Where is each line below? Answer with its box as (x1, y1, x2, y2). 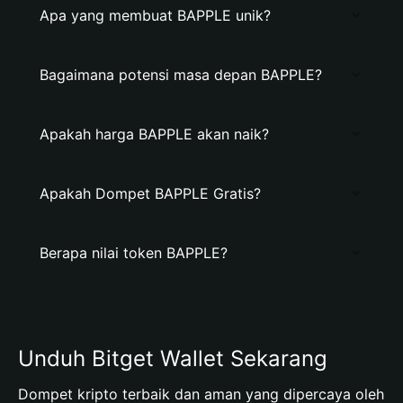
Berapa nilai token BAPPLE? (40, 244, 228, 262)
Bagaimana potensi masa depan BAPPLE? (40, 66, 322, 84)
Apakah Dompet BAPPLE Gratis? (40, 184, 261, 202)
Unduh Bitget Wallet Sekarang (18, 345, 327, 372)
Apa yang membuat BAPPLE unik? (40, 6, 271, 24)
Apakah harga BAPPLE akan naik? (40, 125, 269, 143)
